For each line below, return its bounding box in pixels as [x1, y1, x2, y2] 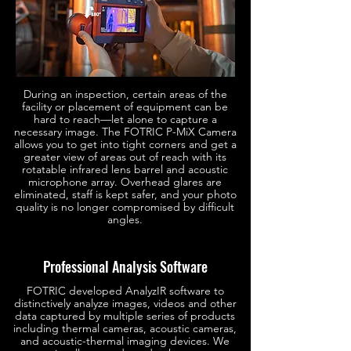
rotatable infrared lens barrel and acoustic [22, 162, 228, 176]
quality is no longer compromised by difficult [16, 200, 234, 214]
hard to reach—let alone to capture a [33, 112, 217, 126]
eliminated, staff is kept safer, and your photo [13, 187, 237, 201]
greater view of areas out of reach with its [24, 150, 226, 164]
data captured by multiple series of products [15, 309, 235, 323]
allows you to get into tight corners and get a [13, 137, 237, 151]
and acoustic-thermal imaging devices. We [20, 334, 230, 348]
